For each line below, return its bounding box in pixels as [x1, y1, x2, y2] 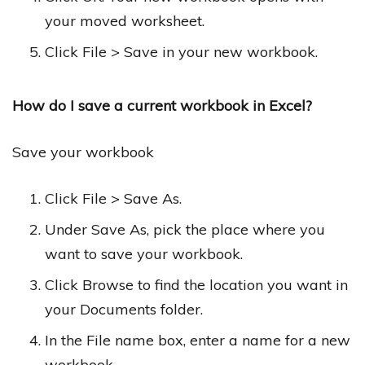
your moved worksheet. [45, 11, 204, 30]
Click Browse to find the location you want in [45, 275, 348, 294]
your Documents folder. [45, 299, 203, 319]
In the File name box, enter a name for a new [45, 330, 350, 350]
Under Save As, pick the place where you [45, 219, 325, 239]
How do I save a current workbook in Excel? [12, 95, 312, 115]
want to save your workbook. [45, 244, 243, 263]
